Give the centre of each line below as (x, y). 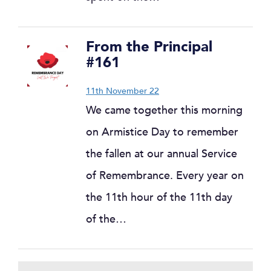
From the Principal (149, 47)
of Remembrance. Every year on (165, 176)
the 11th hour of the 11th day (159, 198)
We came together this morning (164, 110)
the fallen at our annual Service (162, 154)
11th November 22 (122, 91)
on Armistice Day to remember (162, 132)
